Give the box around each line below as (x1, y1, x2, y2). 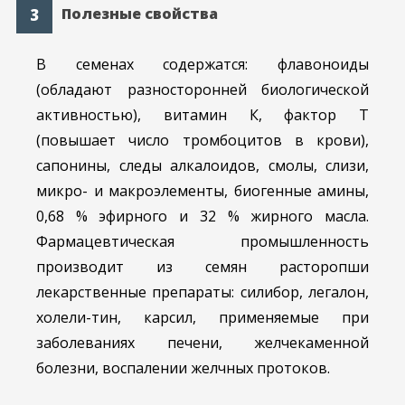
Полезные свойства (61, 4, 218, 24)
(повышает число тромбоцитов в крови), (36, 130, 369, 151)
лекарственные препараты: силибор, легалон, (36, 282, 369, 303)
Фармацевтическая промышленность (36, 231, 369, 252)
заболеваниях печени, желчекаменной (36, 333, 369, 353)
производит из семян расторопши (36, 257, 369, 278)
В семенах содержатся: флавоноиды (36, 54, 369, 75)
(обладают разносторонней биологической (36, 80, 369, 100)
